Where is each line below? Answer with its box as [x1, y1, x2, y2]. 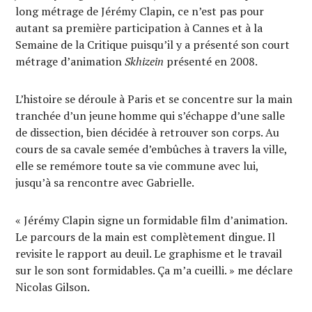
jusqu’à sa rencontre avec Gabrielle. [15, 175, 197, 190]
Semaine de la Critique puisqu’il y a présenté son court [15, 37, 290, 52]
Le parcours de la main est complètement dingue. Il [15, 229, 276, 244]
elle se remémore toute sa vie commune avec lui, [15, 158, 259, 173]
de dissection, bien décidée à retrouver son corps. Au [15, 125, 280, 140]
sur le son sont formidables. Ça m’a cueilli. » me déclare [15, 263, 293, 278]
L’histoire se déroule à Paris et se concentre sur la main [15, 91, 293, 107]
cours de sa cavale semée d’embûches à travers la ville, [15, 141, 288, 157]
